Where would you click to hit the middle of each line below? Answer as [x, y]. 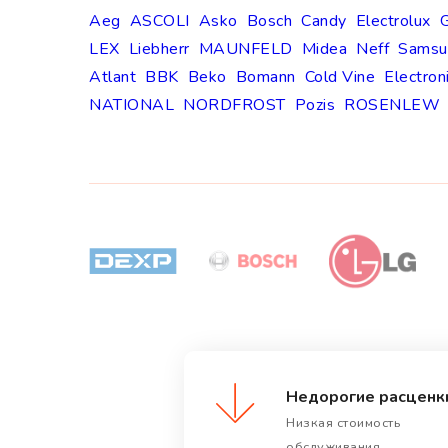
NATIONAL [131, 105]
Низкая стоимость [343, 423]
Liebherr [159, 49]
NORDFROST [234, 105]
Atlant [112, 77]
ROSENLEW [392, 105]
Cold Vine [339, 77]
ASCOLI [159, 21]
